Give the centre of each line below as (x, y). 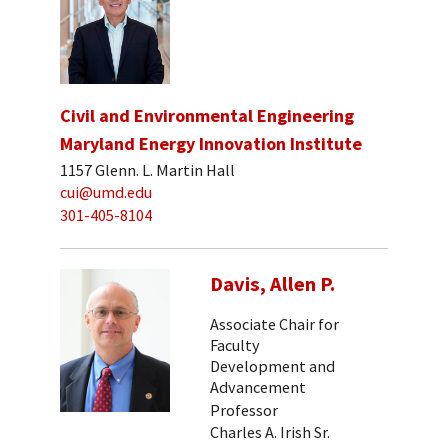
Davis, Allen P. (272, 283)
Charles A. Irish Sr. (270, 432)
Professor (244, 409)
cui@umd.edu (106, 192)
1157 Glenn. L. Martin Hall (147, 169)
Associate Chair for (274, 323)
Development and (272, 365)
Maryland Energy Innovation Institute (211, 144)
